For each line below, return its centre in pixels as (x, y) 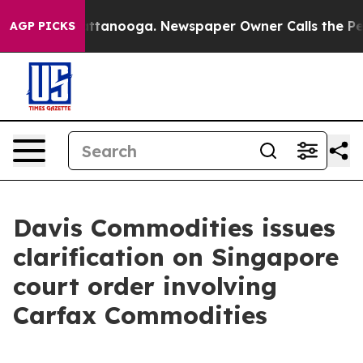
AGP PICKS (43, 26)
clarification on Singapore (176, 257)
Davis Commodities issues (174, 228)
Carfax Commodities (140, 315)
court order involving (145, 286)
